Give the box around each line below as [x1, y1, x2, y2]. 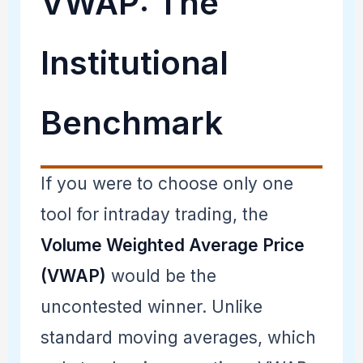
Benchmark [40, 103, 223, 143]
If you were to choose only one [40, 173, 293, 194]
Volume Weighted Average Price [40, 235, 305, 256]
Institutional [40, 43, 228, 83]
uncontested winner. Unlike [40, 297, 263, 318]
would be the [105, 266, 216, 287]
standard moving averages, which [40, 327, 316, 348]
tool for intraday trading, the [40, 204, 268, 225]
